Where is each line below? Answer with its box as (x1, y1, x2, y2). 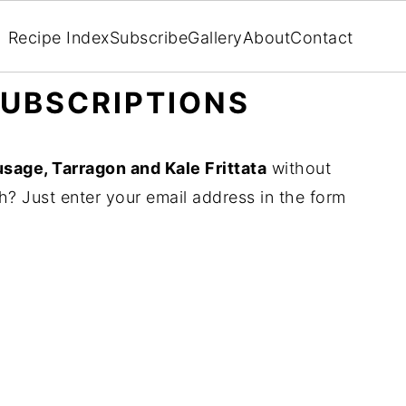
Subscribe (109, 27, 188, 47)
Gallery (188, 27, 243, 47)
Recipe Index (7, 27, 110, 47)
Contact (290, 27, 353, 47)
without (266, 159, 331, 178)
